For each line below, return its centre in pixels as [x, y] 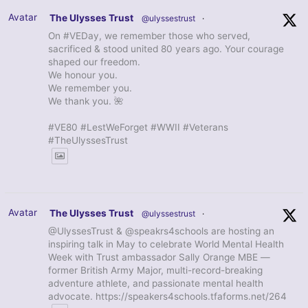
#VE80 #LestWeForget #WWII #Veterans [139, 127]
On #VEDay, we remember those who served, [150, 35]
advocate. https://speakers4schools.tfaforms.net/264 [168, 296]
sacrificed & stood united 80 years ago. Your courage [166, 48]
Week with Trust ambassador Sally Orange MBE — [159, 257]
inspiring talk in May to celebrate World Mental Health [166, 244]
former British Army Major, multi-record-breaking [156, 270]
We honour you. [83, 75]
